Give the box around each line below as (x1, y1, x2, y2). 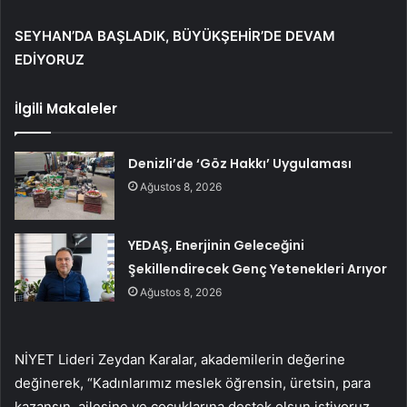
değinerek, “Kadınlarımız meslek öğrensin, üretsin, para (15, 373, 371, 392)
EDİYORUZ (15, 50, 84, 68)
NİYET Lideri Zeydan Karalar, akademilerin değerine (15, 350, 345, 368)
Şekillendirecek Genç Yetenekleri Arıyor (128, 259, 388, 278)
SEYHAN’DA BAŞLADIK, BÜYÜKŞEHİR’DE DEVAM (15, 26, 335, 45)
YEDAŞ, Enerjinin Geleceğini (128, 235, 305, 254)
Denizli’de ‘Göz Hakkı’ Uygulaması (128, 154, 352, 173)
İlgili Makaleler (15, 98, 117, 118)
